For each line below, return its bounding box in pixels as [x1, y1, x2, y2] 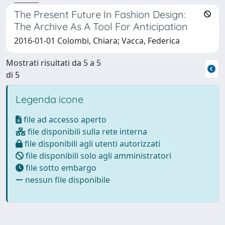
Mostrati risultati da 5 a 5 [6, 57, 101, 68]
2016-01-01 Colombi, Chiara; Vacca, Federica [14, 35, 180, 46]
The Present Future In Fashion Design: [14, 8, 186, 21]
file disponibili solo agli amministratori [24, 150, 171, 161]
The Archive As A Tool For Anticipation [14, 20, 188, 33]
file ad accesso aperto [22, 114, 106, 125]
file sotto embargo [24, 162, 96, 173]
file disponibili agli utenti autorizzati [23, 138, 160, 149]
